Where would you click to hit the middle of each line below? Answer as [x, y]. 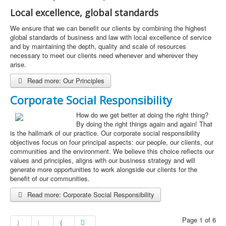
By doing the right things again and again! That [144, 124]
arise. [18, 64]
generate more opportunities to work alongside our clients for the [104, 169]
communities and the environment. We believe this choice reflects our [112, 151]
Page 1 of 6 [199, 220]
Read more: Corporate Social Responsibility [90, 194]
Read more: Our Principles [65, 80]
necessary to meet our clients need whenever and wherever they [104, 55]
